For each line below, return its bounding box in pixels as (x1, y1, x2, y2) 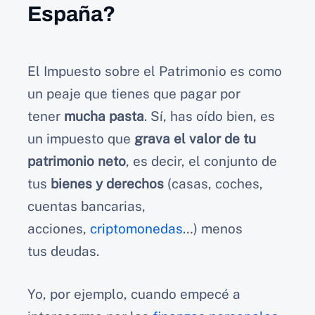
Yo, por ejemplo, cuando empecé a (27, 285, 240, 302)
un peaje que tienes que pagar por (27, 86, 240, 102)
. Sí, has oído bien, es (144, 108, 275, 124)
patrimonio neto (27, 153, 126, 169)
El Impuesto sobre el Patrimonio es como (27, 63, 282, 79)
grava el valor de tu (134, 131, 256, 147)
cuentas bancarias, (27, 198, 146, 214)
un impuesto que (27, 131, 134, 147)
